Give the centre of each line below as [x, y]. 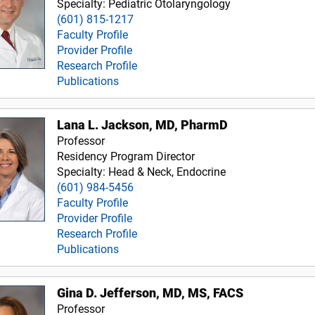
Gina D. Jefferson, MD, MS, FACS [150, 293]
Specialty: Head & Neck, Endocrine [142, 172]
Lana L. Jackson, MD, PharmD [143, 125]
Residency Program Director [126, 156]
